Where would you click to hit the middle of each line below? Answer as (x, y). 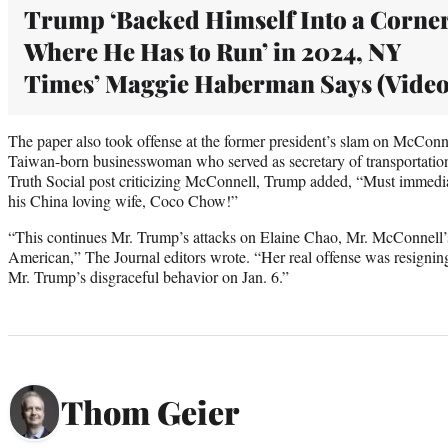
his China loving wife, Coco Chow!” (123, 200)
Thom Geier (150, 412)
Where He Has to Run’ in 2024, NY (212, 50)
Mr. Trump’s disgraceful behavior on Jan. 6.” (148, 276)
